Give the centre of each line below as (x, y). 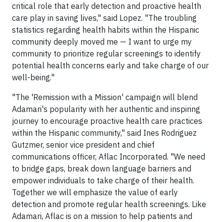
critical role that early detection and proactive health (107, 6)
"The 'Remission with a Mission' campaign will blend (105, 97)
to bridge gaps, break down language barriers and (102, 168)
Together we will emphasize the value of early (95, 192)
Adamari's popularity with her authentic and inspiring (106, 109)
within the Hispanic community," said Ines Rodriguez (104, 133)
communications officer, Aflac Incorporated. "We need (109, 157)
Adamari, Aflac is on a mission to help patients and (102, 216)
